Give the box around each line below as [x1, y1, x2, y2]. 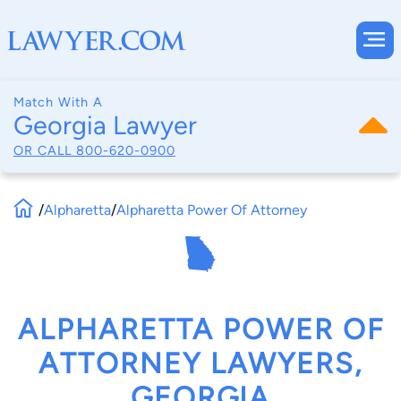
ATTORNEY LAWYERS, [38, 346, 363, 381]
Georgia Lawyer [13, 110, 197, 141]
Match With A [13, 94, 103, 110]
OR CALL [13, 141, 76, 158]
